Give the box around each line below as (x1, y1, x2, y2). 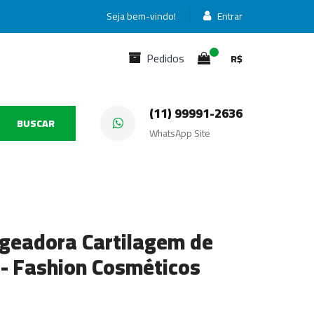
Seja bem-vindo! (107, 7, 176, 25)
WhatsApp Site (149, 124, 210, 142)
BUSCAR (16, 114, 55, 132)
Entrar (215, 7, 243, 25)
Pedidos (141, 48, 184, 69)
